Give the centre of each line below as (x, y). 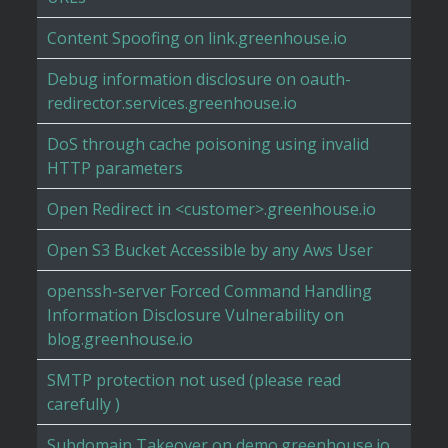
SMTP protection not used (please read (194, 380)
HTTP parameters (115, 168)
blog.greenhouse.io (120, 339)
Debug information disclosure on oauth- (199, 79)
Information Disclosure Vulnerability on (195, 315)
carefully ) (83, 404)
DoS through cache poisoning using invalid (208, 144)
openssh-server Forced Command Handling (209, 291)
